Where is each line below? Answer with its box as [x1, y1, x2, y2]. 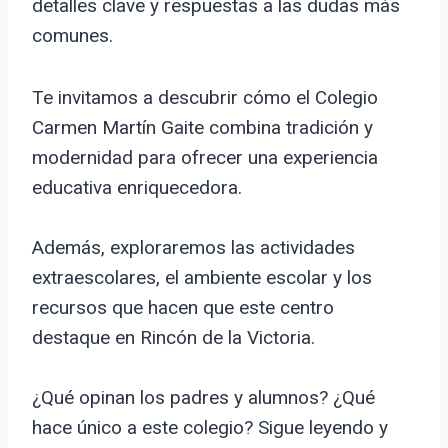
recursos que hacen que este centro [32, 296, 334, 320]
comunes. [32, 24, 113, 48]
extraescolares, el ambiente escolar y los [32, 266, 372, 290]
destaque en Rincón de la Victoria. [32, 326, 315, 350]
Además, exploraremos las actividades [32, 236, 355, 260]
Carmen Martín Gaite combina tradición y [32, 116, 373, 140]
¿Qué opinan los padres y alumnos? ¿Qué [32, 386, 375, 410]
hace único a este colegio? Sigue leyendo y [32, 416, 388, 440]
